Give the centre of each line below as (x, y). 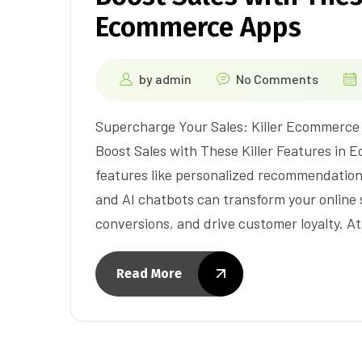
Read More (149, 273)
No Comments (277, 78)
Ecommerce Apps (198, 27)
